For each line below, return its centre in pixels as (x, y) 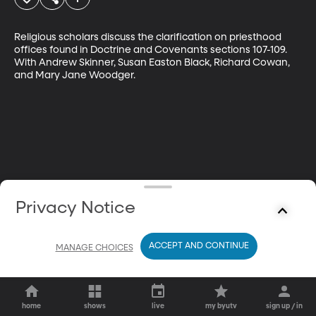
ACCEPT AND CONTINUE (199, 246)
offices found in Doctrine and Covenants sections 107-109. (152, 50)
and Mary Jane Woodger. (75, 75)
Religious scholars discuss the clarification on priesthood (149, 37)
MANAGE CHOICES (94, 248)
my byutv (221, 306)
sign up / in (285, 306)
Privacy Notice (76, 208)
